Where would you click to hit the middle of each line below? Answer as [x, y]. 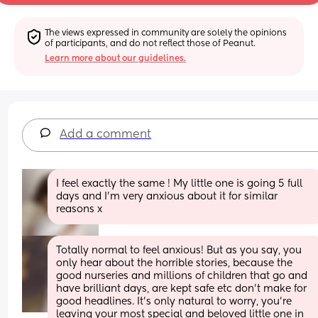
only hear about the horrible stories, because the [175, 263]
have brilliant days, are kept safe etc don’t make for [182, 289]
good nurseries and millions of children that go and [182, 276]
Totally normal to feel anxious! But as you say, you [179, 250]
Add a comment [106, 135]
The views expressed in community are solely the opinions [166, 33]
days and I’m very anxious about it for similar [167, 196]
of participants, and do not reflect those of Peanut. [150, 44]
